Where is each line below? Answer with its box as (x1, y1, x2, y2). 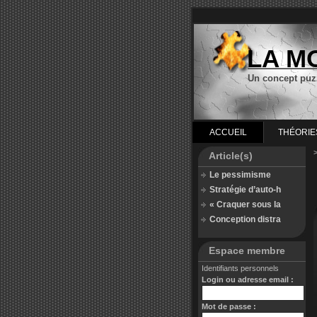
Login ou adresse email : (202, 275, 294, 284)
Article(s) (209, 150, 253, 161)
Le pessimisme (209, 170, 271, 180)
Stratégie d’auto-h (209, 185, 281, 195)
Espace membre (209, 245, 285, 256)
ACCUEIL (209, 127, 247, 137)
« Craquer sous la (209, 200, 281, 209)
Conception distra (209, 214, 281, 224)
